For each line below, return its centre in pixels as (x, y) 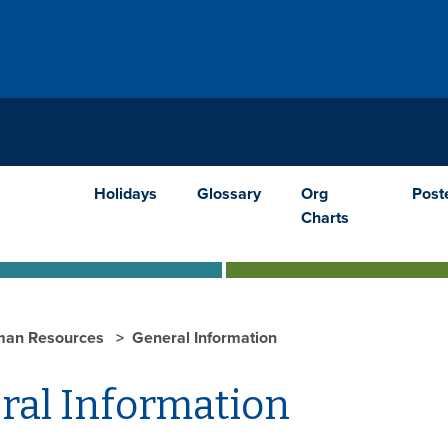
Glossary (229, 193)
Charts (325, 217)
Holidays (126, 193)
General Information (204, 337)
